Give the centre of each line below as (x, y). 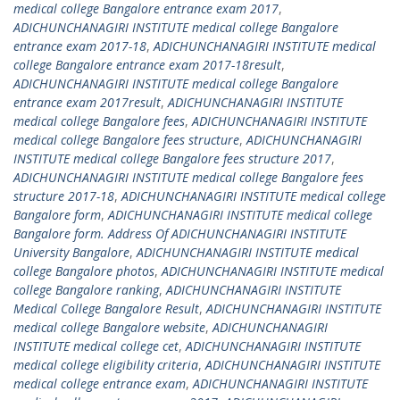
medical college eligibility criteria (106, 365)
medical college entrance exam (100, 383)
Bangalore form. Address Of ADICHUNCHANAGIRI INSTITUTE (180, 233)
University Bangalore (71, 252)
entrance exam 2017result (87, 102)
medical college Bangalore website (109, 327)
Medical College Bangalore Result (106, 308)
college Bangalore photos (84, 271)
